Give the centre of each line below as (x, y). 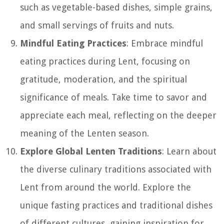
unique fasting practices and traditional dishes (116, 205)
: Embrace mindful (165, 43)
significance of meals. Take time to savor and (113, 97)
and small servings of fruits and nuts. (97, 25)
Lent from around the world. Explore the (105, 187)
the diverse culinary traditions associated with (116, 169)
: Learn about (189, 151)
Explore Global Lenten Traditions (91, 151)
